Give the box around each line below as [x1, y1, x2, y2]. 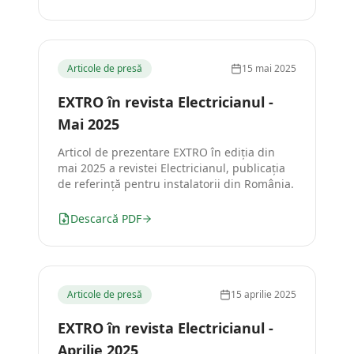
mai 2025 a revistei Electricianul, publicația [58, 160, 285, 175]
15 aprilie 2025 [231, 288, 296, 301]
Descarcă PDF [70, 211, 141, 226]
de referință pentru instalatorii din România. [58, 176, 294, 191]
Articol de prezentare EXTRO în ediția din [58, 145, 275, 160]
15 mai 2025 [242, 62, 296, 75]
